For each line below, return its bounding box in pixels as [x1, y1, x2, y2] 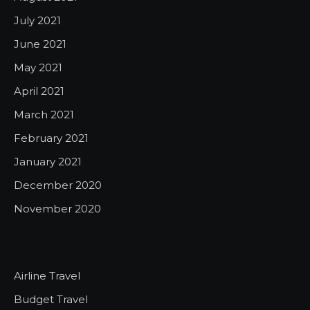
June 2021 [14, 37, 66, 51]
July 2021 [14, 14, 61, 27]
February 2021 [14, 131, 89, 145]
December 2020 [14, 179, 102, 192]
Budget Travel [14, 293, 88, 306]
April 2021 [14, 84, 64, 98]
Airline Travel [14, 269, 80, 282]
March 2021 [14, 108, 74, 121]
